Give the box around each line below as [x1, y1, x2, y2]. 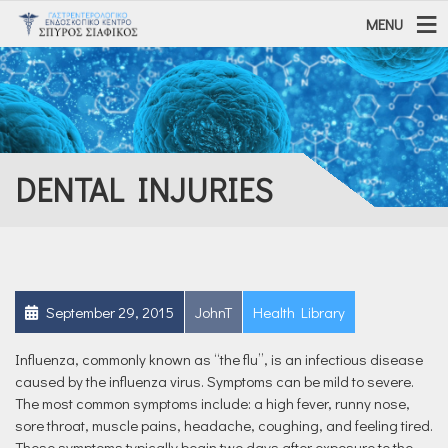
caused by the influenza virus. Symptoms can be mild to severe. [15, 371, 414, 391]
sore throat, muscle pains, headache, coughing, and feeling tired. [15, 415, 433, 435]
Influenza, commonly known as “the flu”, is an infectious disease [15, 349, 423, 369]
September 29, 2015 [43, 302, 174, 322]
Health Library [253, 302, 345, 322]
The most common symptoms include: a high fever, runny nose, [15, 393, 410, 413]
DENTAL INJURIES [15, 169, 273, 210]
